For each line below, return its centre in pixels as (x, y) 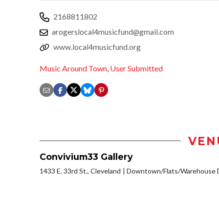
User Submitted (136, 68)
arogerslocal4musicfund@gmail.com (113, 31)
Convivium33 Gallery (86, 156)
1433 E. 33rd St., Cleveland (80, 171)
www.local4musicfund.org (97, 46)
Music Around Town (73, 68)
